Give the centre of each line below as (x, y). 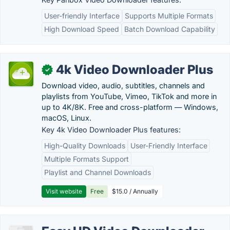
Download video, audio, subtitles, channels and (123, 85)
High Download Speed (82, 29)
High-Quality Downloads (85, 146)
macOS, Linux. (66, 118)
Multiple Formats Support (87, 159)
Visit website (64, 191)
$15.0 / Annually (135, 191)
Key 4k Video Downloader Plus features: (111, 130)
